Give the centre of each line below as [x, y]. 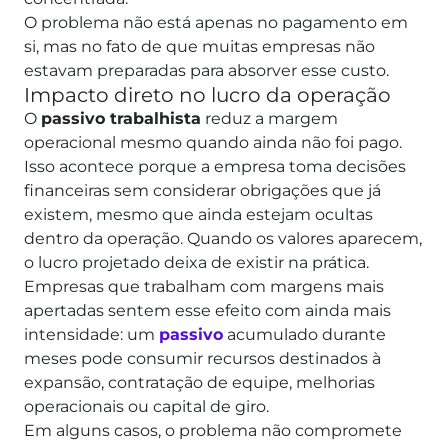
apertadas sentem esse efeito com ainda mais [207, 310]
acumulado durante [304, 334]
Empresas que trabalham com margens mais [204, 286]
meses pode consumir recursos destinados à [202, 358]
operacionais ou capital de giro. [148, 406]
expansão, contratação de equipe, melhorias [199, 382]
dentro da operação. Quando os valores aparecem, [223, 238]
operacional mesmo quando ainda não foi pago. [213, 142]
